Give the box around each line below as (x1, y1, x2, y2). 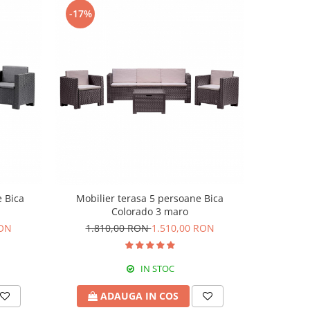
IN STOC (138, 262, 174, 275)
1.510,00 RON (151, 221, 215, 235)
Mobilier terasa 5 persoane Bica (76, 191, 224, 205)
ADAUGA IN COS (100, 289, 179, 302)
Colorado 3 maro (111, 204, 188, 218)
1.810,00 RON (85, 221, 152, 235)
